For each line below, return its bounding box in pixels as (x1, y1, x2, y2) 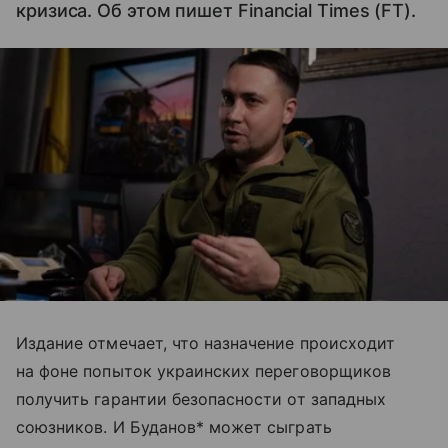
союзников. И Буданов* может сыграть (16, 416, 332, 437)
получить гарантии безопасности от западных (16, 388, 387, 409)
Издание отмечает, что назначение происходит (16, 332, 396, 353)
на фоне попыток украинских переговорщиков (16, 360, 391, 381)
